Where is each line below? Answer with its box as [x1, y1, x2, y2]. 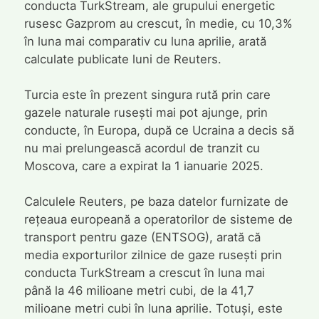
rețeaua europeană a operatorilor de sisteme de [23, 212, 293, 227]
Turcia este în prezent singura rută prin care [23, 88, 271, 103]
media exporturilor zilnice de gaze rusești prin [23, 248, 282, 263]
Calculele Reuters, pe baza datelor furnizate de [23, 194, 288, 209]
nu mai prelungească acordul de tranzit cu [23, 141, 260, 156]
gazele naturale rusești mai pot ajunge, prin [23, 105, 268, 120]
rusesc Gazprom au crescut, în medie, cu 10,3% [23, 16, 293, 31]
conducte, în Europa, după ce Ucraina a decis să [23, 123, 294, 138]
